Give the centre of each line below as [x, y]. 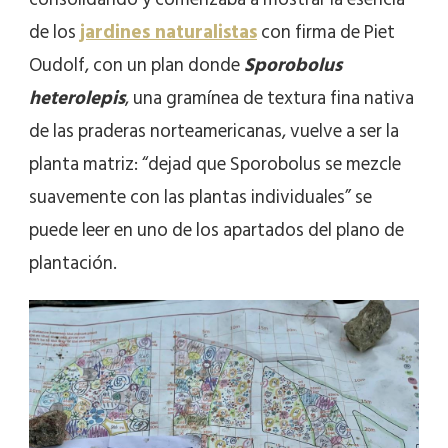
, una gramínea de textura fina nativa [269, 98]
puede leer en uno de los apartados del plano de [216, 230]
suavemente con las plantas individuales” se [200, 197]
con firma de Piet [326, 32]
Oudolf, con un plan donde [136, 65]
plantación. [73, 263]
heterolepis [77, 98]
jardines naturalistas [168, 32]
